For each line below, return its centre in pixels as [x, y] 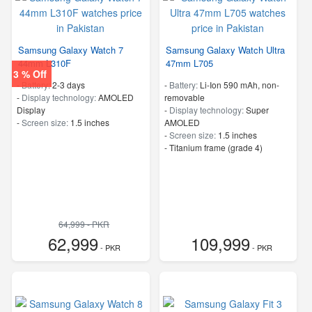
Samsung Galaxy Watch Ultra [225, 50]
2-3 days [69, 85]
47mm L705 [189, 63]
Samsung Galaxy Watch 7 [71, 50]
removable [184, 97]
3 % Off [30, 74]
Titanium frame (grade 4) [216, 148]
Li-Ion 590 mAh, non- [239, 85]
